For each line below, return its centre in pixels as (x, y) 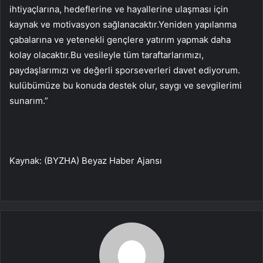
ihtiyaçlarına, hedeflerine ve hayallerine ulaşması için (119, 9)
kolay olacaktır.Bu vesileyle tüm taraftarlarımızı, (107, 55)
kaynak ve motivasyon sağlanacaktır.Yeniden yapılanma (123, 24)
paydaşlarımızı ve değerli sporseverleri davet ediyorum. (125, 70)
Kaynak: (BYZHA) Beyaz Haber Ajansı (86, 160)
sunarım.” (29, 100)
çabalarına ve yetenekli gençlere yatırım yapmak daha (120, 39)
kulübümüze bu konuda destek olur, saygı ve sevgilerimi (126, 85)
